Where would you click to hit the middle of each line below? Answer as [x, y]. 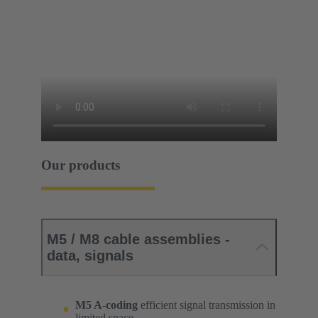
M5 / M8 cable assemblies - [138, 239]
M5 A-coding [108, 305]
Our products [81, 165]
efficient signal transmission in [208, 305]
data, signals [90, 255]
